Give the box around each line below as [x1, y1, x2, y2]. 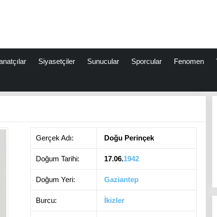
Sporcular [131, 58, 162, 65]
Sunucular [87, 58, 119, 65]
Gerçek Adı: [36, 134, 74, 142]
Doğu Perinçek [104, 134, 154, 142]
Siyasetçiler [38, 58, 75, 65]
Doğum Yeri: [36, 175, 75, 184]
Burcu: [36, 196, 57, 204]
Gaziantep [104, 175, 139, 184]
